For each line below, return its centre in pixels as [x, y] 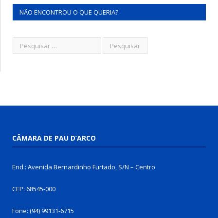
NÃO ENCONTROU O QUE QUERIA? [69, 12]
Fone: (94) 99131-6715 [43, 211]
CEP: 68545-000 [34, 189]
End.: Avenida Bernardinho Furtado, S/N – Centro [84, 167]
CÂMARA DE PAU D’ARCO [54, 138]
